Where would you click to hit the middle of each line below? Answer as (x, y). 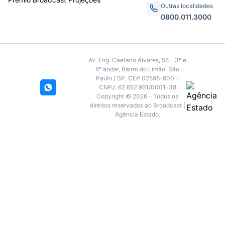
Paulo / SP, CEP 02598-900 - (137, 78)
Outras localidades (187, 6)
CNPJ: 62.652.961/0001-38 (137, 87)
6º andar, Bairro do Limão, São (137, 69)
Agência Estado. (137, 114)
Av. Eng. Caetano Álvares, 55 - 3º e (137, 60)
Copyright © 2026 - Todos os (137, 96)
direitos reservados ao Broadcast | (137, 105)
